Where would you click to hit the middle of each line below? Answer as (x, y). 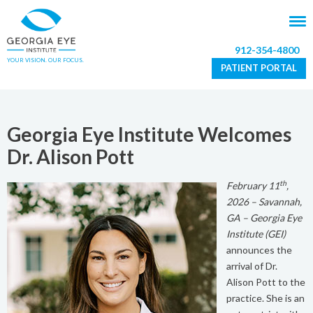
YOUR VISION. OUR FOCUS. (45, 60)
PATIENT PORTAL (259, 68)
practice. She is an (265, 298)
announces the (259, 250)
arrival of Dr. (252, 266)
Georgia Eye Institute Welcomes (149, 134)
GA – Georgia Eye (264, 218)
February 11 (253, 185)
